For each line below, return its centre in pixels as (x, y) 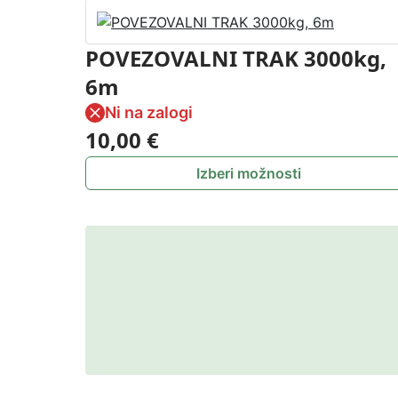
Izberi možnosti (249, 173)
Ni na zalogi (149, 112)
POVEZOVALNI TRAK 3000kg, (236, 58)
